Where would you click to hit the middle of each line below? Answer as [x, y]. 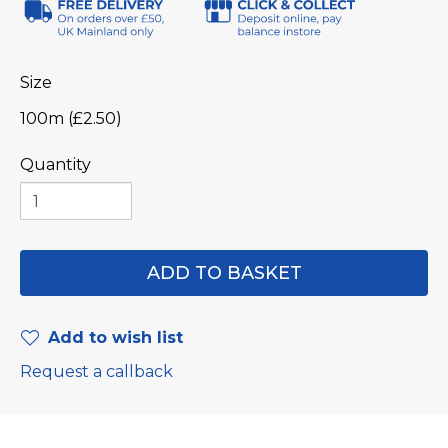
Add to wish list [115, 337]
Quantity [55, 164]
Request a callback [96, 371]
